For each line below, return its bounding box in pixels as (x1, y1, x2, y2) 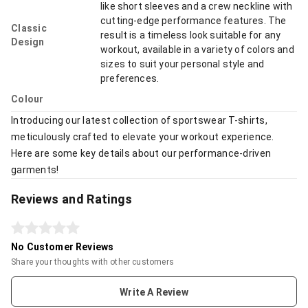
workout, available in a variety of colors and (100, 44, 294, 56)
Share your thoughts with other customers (11, 257, 174, 267)
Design (11, 36, 45, 48)
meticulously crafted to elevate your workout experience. (11, 131, 274, 143)
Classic (11, 23, 47, 34)
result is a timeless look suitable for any (100, 30, 281, 41)
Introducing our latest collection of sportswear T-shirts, (11, 115, 267, 126)
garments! (11, 164, 59, 176)
